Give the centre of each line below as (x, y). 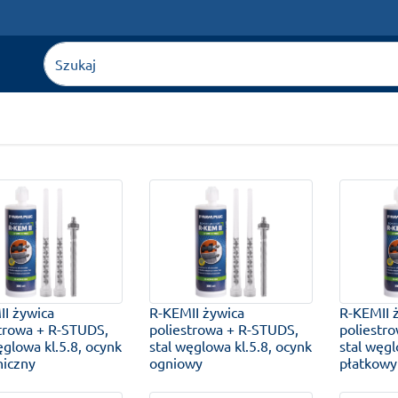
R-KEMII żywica (196, 312)
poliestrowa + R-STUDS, (223, 329)
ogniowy (175, 363)
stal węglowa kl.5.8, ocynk (230, 346)
